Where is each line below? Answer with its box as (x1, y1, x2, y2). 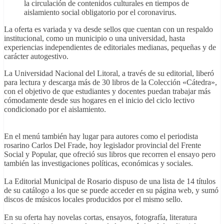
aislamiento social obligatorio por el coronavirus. (24, 8, 176, 17)
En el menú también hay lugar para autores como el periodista (4, 132, 198, 141)
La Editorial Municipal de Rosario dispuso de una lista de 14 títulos (4, 177, 215, 186)
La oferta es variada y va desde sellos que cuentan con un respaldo (4, 25, 213, 34)
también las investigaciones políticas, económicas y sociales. (4, 159, 193, 168)
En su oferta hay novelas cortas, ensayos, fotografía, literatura (4, 213, 197, 222)
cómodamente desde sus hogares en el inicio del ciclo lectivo (4, 96, 194, 105)
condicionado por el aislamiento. (4, 105, 106, 114)
